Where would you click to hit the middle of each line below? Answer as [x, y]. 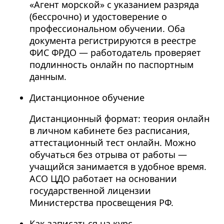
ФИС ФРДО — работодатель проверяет [115, 53]
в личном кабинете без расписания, [109, 131]
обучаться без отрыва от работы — [108, 155]
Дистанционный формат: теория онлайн [119, 119]
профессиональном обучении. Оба [107, 29]
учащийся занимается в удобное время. [118, 167]
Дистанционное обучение [87, 98]
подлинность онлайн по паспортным [111, 65]
